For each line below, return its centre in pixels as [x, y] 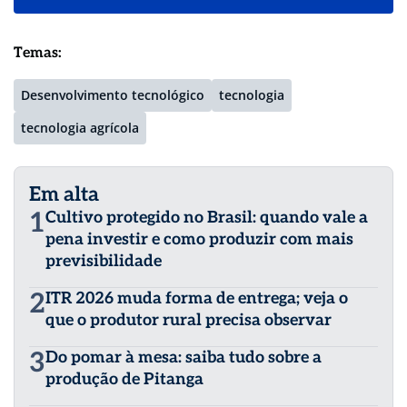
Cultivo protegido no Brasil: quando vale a [207, 217]
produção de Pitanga [124, 379]
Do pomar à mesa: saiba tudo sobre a [184, 357]
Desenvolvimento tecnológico [113, 94]
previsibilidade [104, 261]
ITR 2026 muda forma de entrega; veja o [197, 298]
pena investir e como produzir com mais [199, 239]
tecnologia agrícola [80, 127]
